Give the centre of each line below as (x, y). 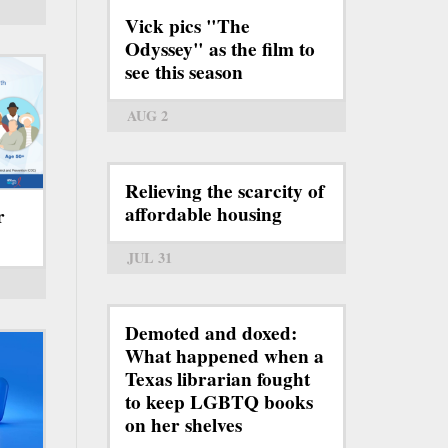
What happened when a (224, 356)
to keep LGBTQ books (219, 402)
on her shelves (183, 425)
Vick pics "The (187, 26)
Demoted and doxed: (211, 333)
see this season (184, 72)
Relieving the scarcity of (224, 191)
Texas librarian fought (217, 379)
